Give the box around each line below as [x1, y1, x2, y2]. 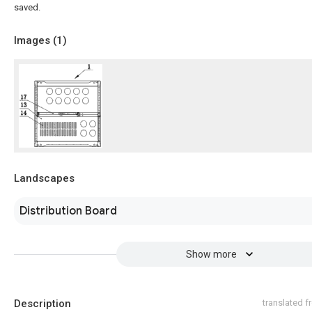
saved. [14, 2, 40, 13]
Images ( [14, 34, 56, 47]
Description [14, 297, 71, 310]
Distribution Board [19, 204, 117, 218]
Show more [185, 249, 237, 260]
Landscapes [14, 172, 75, 185]
